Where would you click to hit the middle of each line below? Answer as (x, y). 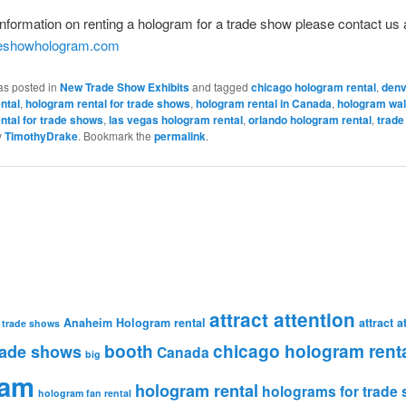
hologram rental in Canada (263, 103)
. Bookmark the (116, 135)
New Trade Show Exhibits (124, 87)
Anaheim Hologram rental (135, 322)
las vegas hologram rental (175, 119)
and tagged (220, 86)
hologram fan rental (85, 392)
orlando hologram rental (309, 119)
